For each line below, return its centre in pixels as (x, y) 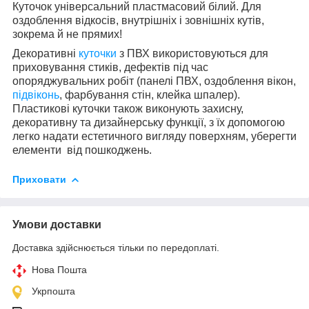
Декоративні (46, 53)
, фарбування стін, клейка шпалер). (150, 94)
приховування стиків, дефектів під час (110, 67)
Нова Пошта (59, 269)
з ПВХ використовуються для (192, 53)
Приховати (39, 179)
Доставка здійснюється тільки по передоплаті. (116, 247)
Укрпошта (53, 291)
